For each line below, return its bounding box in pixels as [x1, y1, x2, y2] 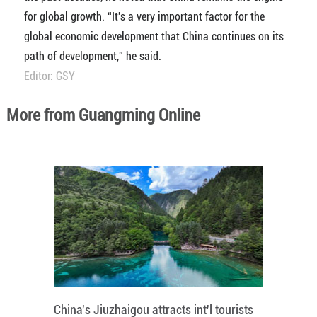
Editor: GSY [23, 69, 75, 83]
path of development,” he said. [23, 50, 161, 63]
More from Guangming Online [6, 105, 200, 125]
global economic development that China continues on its [23, 30, 284, 43]
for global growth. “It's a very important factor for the [23, 10, 265, 23]
